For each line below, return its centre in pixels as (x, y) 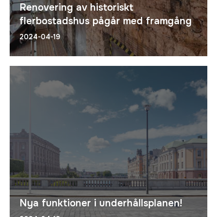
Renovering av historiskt (76, 8)
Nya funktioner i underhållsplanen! (101, 203)
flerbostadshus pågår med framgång (106, 21)
